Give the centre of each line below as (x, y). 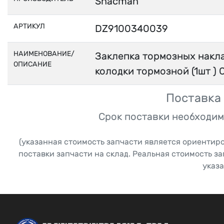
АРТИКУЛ (29, 26)
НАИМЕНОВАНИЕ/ (44, 54)
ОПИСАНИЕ (32, 64)
